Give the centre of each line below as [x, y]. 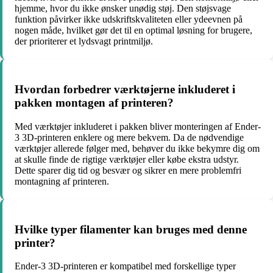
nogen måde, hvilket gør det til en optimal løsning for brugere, [133, 30]
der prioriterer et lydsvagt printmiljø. [84, 41]
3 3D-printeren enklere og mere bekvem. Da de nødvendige [129, 137]
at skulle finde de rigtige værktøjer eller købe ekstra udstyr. [127, 159]
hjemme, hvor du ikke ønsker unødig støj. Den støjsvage [123, 9]
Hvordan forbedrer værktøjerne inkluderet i [125, 90]
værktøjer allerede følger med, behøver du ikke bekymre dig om [137, 148]
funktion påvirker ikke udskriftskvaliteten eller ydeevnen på [129, 19]
